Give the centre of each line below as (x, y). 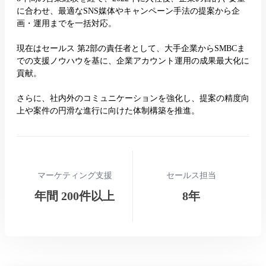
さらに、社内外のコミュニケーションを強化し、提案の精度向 (133, 98)
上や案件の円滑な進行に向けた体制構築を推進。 (108, 111)
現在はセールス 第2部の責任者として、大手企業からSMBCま (131, 48)
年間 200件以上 (75, 196)
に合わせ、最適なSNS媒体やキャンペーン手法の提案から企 (128, 11)
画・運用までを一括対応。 (66, 23)
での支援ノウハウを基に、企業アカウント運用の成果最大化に (133, 61)
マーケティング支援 (75, 175)
